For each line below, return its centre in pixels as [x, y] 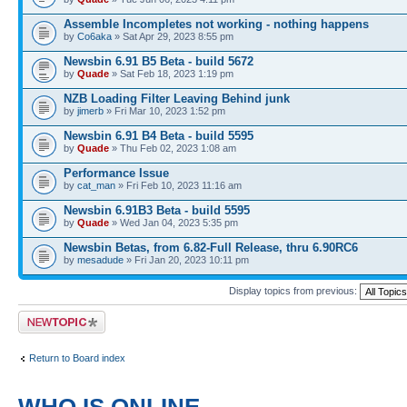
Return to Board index [77, 357]
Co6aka [94, 36]
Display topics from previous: [294, 290]
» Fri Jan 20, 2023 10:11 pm [186, 260]
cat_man [96, 185]
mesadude [100, 260]
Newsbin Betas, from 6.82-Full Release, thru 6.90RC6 [211, 248]
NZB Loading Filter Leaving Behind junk [177, 99]
